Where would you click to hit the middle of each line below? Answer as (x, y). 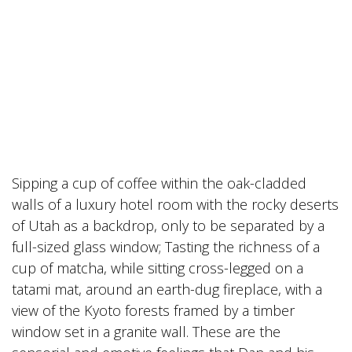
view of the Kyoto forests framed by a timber (153, 310)
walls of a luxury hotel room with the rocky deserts (175, 204)
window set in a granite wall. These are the (146, 332)
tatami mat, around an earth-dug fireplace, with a (167, 289)
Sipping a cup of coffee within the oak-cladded (159, 183)
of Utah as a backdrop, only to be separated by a (168, 225)
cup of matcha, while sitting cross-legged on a (158, 268)
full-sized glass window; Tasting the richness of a (166, 247)
